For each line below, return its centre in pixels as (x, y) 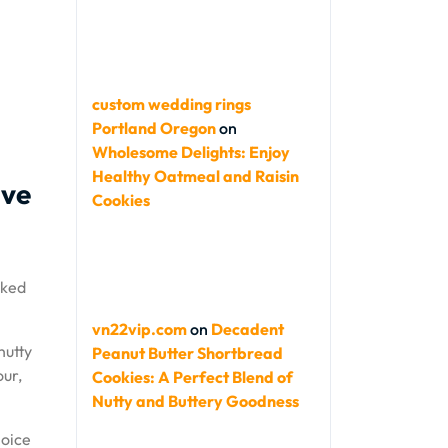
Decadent (247, 329)
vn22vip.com (139, 329)
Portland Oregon (154, 128)
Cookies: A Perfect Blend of (192, 377)
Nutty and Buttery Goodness (195, 401)
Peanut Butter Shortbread (187, 353)
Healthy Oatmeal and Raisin (195, 176)
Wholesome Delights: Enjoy (191, 152)
